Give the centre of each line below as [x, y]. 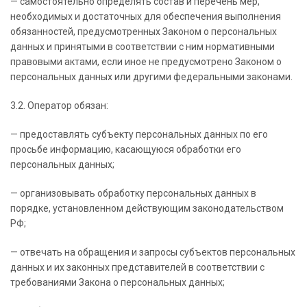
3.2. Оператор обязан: [59, 106]
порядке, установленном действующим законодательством [147, 208]
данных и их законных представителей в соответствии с [137, 267]
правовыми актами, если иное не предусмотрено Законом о [146, 62]
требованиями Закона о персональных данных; [118, 282]
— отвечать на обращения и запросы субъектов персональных [153, 252]
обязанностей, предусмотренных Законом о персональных [144, 32]
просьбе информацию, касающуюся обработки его [126, 149]
